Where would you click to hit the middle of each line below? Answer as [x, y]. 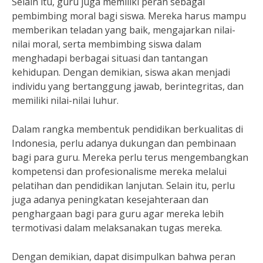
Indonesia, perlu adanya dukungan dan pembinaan [124, 143]
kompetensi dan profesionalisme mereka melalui [119, 171]
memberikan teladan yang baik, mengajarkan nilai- [124, 30]
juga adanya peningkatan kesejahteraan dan [110, 200]
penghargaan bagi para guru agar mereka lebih [118, 214]
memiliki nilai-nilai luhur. [65, 100]
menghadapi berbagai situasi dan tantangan [110, 58]
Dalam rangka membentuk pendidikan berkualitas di [127, 129]
